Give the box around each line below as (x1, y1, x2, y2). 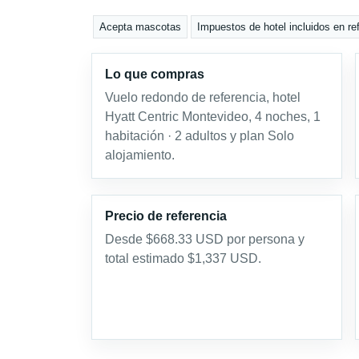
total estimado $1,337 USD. (105, 252, 261, 265)
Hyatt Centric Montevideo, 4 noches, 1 (105, 110, 321, 123)
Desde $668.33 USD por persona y (105, 232, 305, 246)
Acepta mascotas (99, 21, 182, 34)
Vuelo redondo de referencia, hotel (105, 91, 301, 104)
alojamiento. (105, 148, 175, 162)
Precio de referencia (105, 209, 227, 223)
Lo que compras (105, 67, 204, 81)
